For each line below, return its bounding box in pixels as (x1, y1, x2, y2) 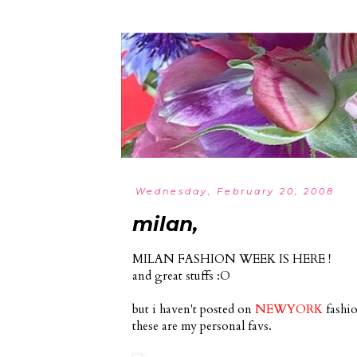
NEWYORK (255, 300, 323, 318)
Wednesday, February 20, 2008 (135, 186, 335, 197)
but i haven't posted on (132, 300, 255, 318)
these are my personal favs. (132, 317, 272, 335)
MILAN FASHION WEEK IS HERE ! (132, 250, 331, 268)
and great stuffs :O (132, 267, 230, 284)
